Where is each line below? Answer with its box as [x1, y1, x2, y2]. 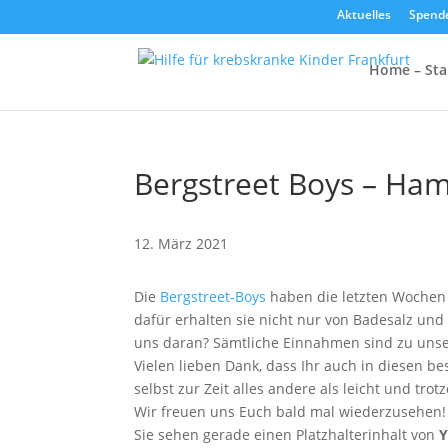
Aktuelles [336, 6, 391, 23]
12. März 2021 [134, 234, 229, 253]
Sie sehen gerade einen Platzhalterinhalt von [134, 425, 440, 444]
